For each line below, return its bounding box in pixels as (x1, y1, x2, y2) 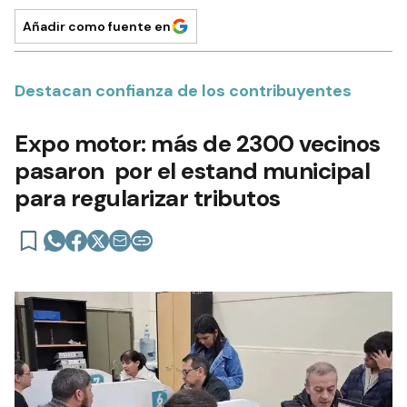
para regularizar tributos (15, 183, 281, 214)
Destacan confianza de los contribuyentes (15, 80, 352, 103)
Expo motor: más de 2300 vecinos (15, 128, 381, 160)
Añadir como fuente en (23, 18, 171, 35)
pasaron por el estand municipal (15, 155, 370, 187)
